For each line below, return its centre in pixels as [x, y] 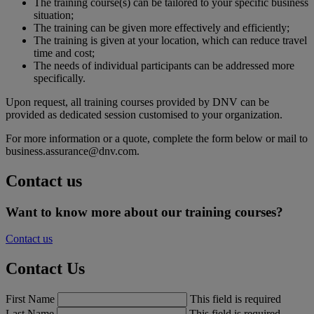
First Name [32, 299]
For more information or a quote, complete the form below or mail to [157, 138]
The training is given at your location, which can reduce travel [170, 40]
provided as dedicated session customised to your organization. [144, 114]
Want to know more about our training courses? [144, 212]
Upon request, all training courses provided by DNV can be [137, 102]
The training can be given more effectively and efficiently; [162, 27]
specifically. [60, 78]
